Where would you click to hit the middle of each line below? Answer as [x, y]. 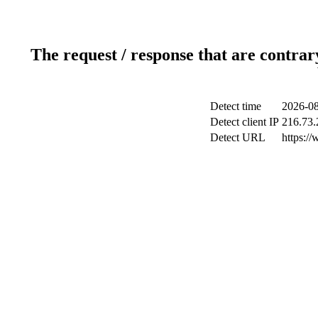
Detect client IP [244, 121]
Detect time [235, 106]
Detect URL [237, 137]
